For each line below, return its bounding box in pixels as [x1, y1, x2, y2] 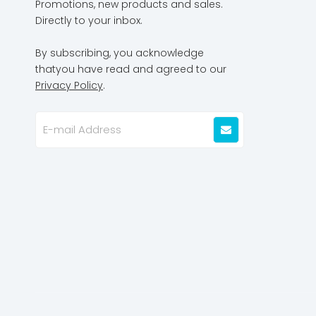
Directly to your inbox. [35, 13, 142, 28]
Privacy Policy [35, 78, 103, 92]
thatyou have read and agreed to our [35, 61, 226, 76]
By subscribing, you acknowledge [35, 45, 204, 60]
